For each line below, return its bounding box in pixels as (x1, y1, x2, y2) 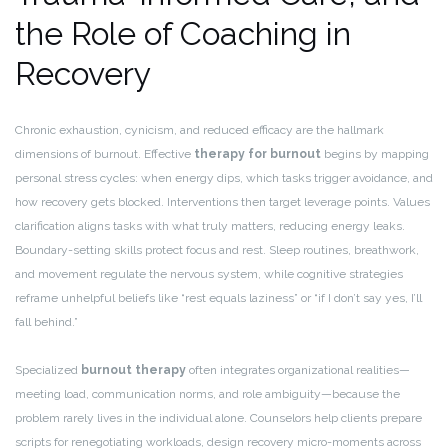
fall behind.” (15, 315, 78, 330)
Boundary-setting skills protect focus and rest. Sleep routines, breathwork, (15, 243, 419, 258)
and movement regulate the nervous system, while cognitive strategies (15, 267, 403, 282)
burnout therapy (81, 363, 186, 378)
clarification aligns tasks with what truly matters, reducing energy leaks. (15, 219, 405, 234)
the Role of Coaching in (15, 15, 351, 53)
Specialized (15, 363, 81, 378)
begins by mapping (321, 147, 429, 162)
